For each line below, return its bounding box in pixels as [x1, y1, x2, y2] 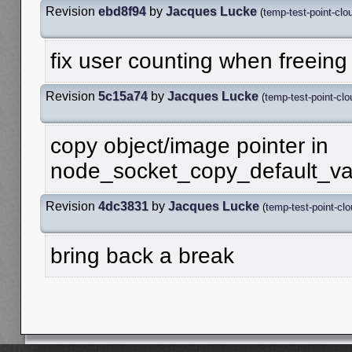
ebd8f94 [98, 4, 146, 18]
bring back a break [50, 243, 234, 268]
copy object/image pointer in [50, 133, 328, 158]
